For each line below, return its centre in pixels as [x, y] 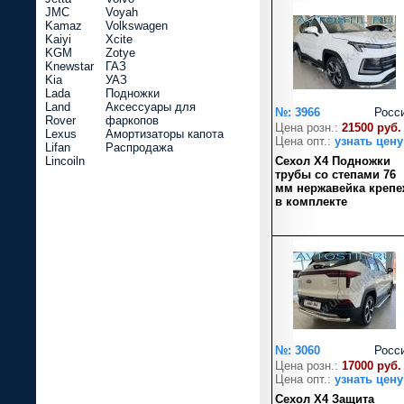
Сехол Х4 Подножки [333, 161]
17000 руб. [372, 366]
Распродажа [139, 147]
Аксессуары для [151, 107]
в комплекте [311, 202]
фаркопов [132, 120]
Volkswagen [137, 26]
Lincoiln [65, 161]
